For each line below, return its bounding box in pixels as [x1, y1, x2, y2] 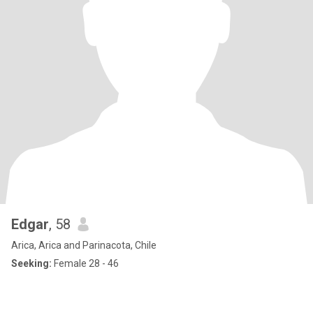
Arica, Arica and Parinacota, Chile [11, 240, 156, 251]
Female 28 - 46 [52, 258, 119, 269]
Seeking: [11, 258, 52, 269]
